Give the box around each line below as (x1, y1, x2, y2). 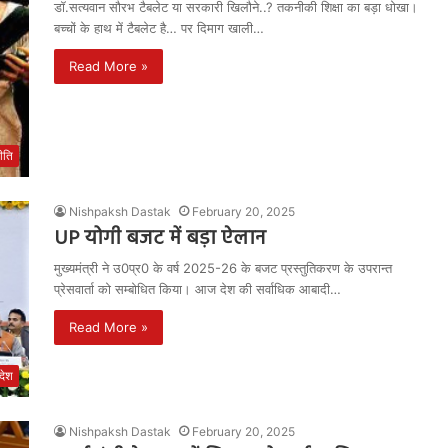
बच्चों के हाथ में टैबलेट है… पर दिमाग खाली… (54, 19, 264, 36)
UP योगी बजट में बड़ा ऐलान (54, 223, 266, 256)
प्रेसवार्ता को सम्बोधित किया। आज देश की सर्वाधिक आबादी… (54, 281, 341, 298)
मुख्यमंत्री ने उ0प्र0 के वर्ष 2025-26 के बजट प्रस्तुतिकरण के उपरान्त (54, 260, 392, 277)
